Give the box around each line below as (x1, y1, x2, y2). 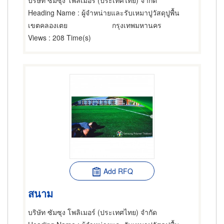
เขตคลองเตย (28, 20, 67, 30)
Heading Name (28, 7, 75, 17)
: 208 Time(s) (46, 32, 91, 42)
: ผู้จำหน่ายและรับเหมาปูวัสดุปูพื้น (75, 7, 179, 17)
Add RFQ (103, 166, 133, 176)
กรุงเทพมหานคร (112, 20, 161, 30)
